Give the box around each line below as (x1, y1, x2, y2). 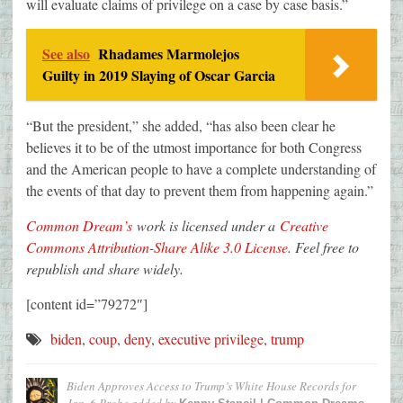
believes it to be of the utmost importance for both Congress (26, 138, 362, 157)
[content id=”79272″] (26, 294, 148, 314)
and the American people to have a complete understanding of (26, 159, 376, 179)
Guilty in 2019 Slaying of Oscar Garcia (42, 65, 275, 86)
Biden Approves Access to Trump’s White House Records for (67, 378, 356, 395)
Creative (280, 216, 328, 236)
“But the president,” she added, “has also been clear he (26, 116, 336, 136)
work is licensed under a (132, 216, 280, 236)
